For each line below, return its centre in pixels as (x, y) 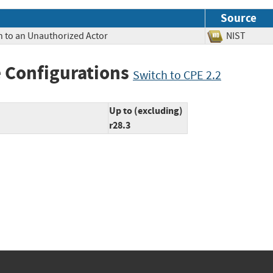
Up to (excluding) (146, 111)
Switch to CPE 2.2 (177, 75)
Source (239, 18)
